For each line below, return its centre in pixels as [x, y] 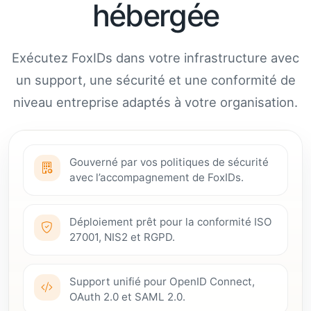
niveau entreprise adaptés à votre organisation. [155, 102]
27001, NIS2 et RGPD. [123, 237]
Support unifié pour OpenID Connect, [162, 281]
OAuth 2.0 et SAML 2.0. [128, 296]
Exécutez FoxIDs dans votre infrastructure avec [155, 58]
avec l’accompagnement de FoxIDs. [157, 177]
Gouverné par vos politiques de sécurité [169, 162]
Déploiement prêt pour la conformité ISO [171, 221]
